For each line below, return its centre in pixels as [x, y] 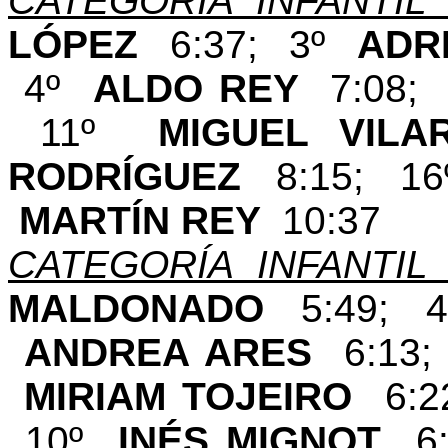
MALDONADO [154, 308]
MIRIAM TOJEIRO [204, 396]
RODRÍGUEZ [142, 176]
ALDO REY [211, 88]
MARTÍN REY [150, 220]
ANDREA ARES [183, 352]
